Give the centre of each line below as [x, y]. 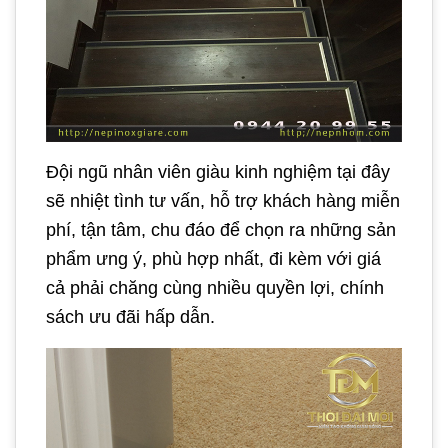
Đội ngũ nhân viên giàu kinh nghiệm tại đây [218, 171]
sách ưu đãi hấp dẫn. [130, 316]
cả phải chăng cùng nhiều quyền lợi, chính [215, 287]
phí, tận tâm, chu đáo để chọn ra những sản [221, 229]
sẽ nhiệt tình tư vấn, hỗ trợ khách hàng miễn [223, 200]
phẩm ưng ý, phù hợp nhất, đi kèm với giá [213, 258]
